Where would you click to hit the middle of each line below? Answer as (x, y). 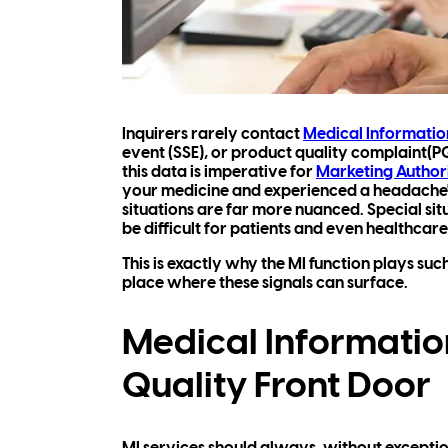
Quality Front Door (276, 387)
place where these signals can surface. (265, 284)
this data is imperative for (219, 173)
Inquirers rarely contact (212, 135)
